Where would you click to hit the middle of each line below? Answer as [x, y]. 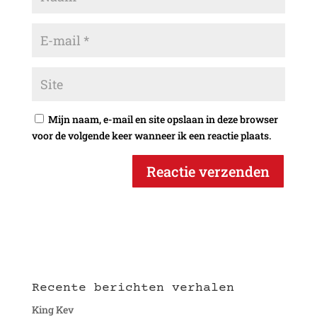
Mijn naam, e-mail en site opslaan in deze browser [163, 120]
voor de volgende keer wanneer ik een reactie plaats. [151, 136]
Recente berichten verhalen [133, 288]
